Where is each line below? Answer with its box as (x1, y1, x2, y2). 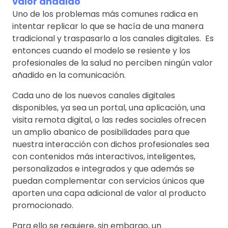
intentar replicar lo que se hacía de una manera (12, 20, 204, 32)
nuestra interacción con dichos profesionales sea (12, 138, 209, 150)
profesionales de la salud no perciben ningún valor (12, 56, 213, 69)
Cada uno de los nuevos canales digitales (12, 89, 175, 101)
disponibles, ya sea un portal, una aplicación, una (12, 101, 205, 113)
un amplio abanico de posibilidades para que (12, 126, 190, 138)
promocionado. (12, 199, 73, 211)
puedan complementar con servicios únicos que (12, 175, 205, 187)
